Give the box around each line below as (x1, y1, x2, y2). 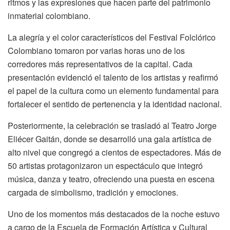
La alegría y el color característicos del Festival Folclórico (8, 31, 216, 43)
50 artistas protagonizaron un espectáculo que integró (8, 159, 203, 171)
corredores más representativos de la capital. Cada (8, 57, 193, 70)
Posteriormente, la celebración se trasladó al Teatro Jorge (8, 119, 217, 131)
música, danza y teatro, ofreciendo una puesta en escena (8, 172, 215, 185)
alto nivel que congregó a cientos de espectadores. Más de (8, 146, 221, 158)
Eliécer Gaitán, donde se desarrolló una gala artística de (8, 132, 212, 145)
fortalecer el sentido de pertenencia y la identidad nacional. (8, 98, 222, 110)
